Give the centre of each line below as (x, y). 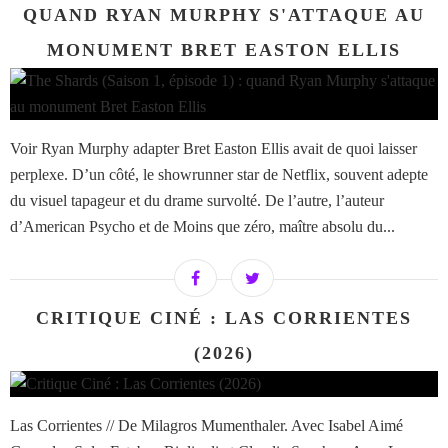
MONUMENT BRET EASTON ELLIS (224, 50)
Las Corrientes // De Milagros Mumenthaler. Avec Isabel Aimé (206, 426)
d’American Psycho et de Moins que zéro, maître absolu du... (202, 227)
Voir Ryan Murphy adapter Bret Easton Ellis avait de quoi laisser (213, 149)
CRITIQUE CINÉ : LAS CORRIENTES (224, 318)
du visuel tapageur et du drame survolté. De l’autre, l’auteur (197, 201)
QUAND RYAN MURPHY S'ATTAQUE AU (224, 15)
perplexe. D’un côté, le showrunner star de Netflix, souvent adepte (219, 175)
